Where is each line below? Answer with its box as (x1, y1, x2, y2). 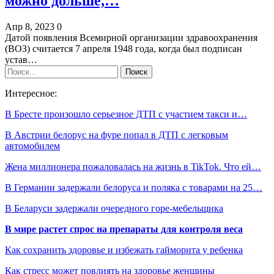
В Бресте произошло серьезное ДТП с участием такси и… (5, 109, 247, 120)
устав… (5, 54, 37, 65)
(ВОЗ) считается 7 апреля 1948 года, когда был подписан (5, 43, 242, 54)
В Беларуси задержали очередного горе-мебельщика (5, 203, 223, 214)
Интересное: (5, 88, 57, 99)
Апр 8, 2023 (5, 21, 54, 32)
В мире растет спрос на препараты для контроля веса (5, 224, 243, 235)
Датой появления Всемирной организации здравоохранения (5, 32, 257, 43)
